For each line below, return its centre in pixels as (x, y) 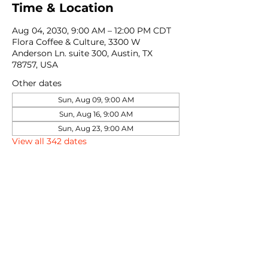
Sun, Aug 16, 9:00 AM (96, 114)
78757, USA (35, 65)
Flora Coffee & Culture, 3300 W (76, 42)
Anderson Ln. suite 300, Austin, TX (82, 53)
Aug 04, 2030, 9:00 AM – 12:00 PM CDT (92, 31)
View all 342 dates (49, 141)
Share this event (64, 208)
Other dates (37, 83)
